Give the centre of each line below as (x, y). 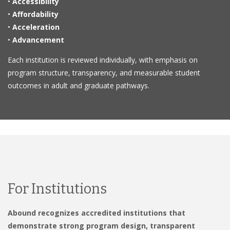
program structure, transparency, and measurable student (104, 72)
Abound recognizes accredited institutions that (97, 213)
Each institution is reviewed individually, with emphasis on (103, 60)
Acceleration (36, 27)
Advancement (38, 40)
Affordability (35, 14)
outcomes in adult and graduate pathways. (79, 85)
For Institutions (57, 189)
